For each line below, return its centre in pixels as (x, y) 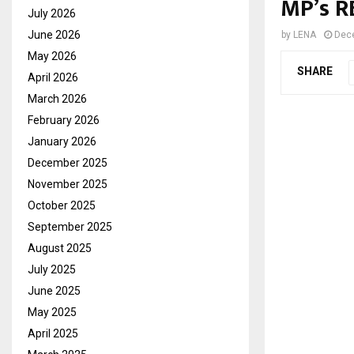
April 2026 (53, 77)
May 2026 (52, 56)
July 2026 (52, 13)
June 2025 (54, 290)
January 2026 (62, 141)
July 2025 (52, 269)
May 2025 (52, 312)
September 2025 (70, 226)
